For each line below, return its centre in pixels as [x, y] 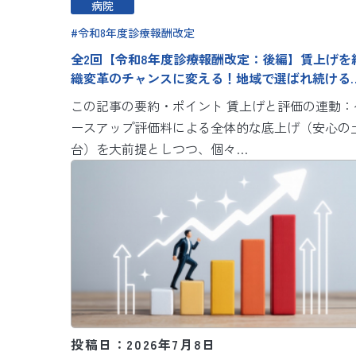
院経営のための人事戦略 [141, 97]
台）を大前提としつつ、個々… [159, 149]
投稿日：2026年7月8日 [143, 344]
